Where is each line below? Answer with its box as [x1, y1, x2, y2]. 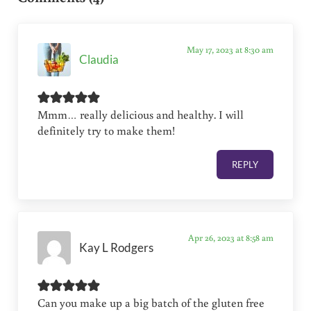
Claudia [79, 52, 119, 67]
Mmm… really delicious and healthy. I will [37, 107, 244, 123]
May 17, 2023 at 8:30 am [186, 43, 274, 56]
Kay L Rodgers [79, 240, 154, 255]
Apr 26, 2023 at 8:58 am [187, 231, 274, 244]
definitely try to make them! [37, 123, 176, 139]
